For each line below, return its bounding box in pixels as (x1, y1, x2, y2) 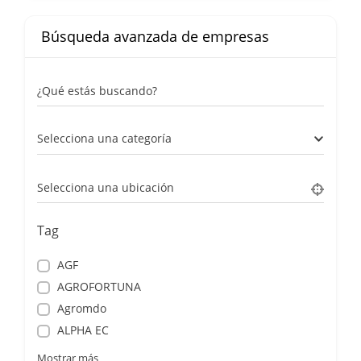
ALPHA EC (57, 322, 109, 338)
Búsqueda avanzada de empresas (41, 27, 269, 47)
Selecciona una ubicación (37, 179, 174, 195)
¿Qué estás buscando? (37, 82, 157, 98)
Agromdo (57, 301, 106, 317)
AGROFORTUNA (57, 279, 141, 295)
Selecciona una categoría (37, 130, 172, 146)
